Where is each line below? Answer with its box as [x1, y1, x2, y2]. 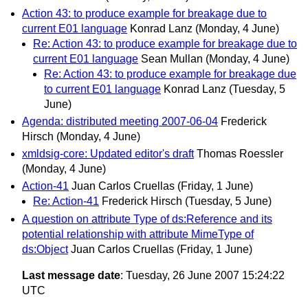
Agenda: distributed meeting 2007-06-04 [22, 115, 218, 127]
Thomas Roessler [197, 148, 283, 160]
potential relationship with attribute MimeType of [22, 228, 254, 240]
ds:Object [22, 243, 68, 255]
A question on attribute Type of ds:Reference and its [22, 212, 272, 225]
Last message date [22, 269, 120, 281]
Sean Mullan [141, 52, 203, 65]
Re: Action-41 [33, 195, 99, 208]
